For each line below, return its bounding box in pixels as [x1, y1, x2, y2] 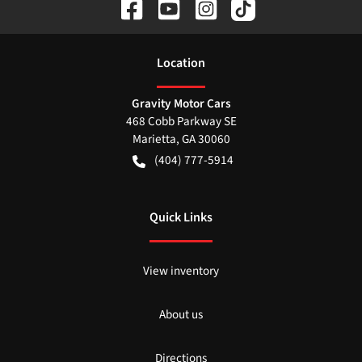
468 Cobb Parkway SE [125, 112, 237, 131]
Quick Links [149, 208, 213, 227]
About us [159, 305, 203, 324]
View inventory [143, 262, 219, 280]
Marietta [132, 130, 176, 149]
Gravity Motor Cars [131, 95, 231, 113]
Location [157, 54, 205, 73]
